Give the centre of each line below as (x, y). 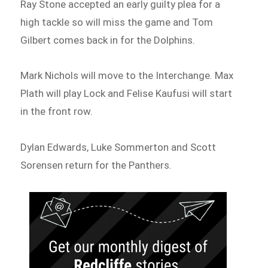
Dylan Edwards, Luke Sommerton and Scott (118, 147)
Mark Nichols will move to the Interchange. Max (127, 76)
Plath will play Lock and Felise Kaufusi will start (127, 94)
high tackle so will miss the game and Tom (117, 22)
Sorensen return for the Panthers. (96, 165)
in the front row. (57, 112)
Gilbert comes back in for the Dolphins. (108, 40)
